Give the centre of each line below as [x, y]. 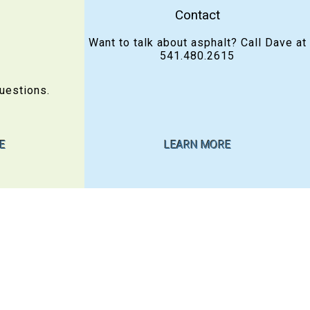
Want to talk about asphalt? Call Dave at [197, 42]
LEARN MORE [197, 145]
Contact [197, 15]
